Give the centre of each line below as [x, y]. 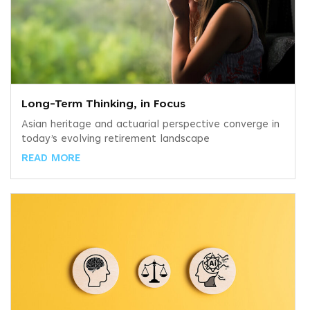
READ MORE [51, 158]
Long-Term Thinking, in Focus [103, 104]
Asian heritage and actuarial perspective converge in [151, 125]
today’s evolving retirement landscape [116, 139]
